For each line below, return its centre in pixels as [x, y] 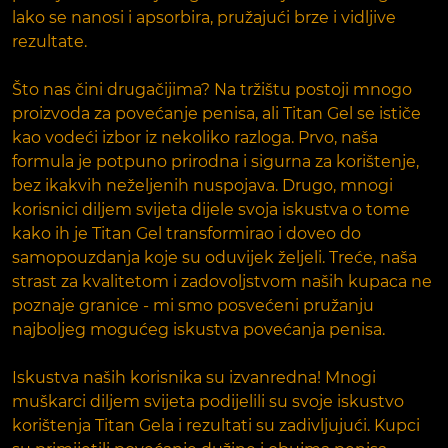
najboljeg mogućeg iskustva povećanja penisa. [198, 329]
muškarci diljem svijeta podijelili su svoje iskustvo [208, 401]
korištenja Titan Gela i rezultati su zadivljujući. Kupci [216, 425]
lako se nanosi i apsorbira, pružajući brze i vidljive [204, 17]
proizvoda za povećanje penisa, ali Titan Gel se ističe [216, 113]
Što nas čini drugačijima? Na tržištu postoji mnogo [212, 89]
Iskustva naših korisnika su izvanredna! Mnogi [194, 377]
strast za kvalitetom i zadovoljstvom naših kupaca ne [222, 281]
